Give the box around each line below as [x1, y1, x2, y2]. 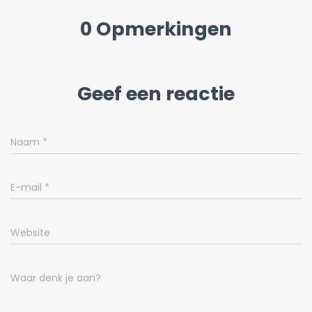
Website [10, 226, 50, 240]
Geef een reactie [77, 81, 235, 107]
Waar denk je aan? [10, 271, 101, 286]
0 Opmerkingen [80, 16, 232, 42]
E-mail [10, 180, 45, 195]
